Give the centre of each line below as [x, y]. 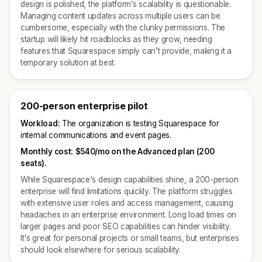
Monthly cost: [47, 151]
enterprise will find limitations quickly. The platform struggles [127, 191]
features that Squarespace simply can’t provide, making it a [126, 51]
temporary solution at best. [68, 63]
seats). [34, 163]
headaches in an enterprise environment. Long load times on [129, 215]
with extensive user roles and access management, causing [127, 203]
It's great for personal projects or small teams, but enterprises [130, 238]
